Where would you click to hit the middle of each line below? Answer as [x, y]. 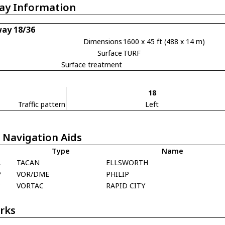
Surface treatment [92, 64]
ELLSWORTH [127, 162]
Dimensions [103, 41]
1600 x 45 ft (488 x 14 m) [164, 41]
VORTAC [30, 185]
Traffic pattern [42, 104]
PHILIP [118, 174]
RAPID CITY [126, 185]
